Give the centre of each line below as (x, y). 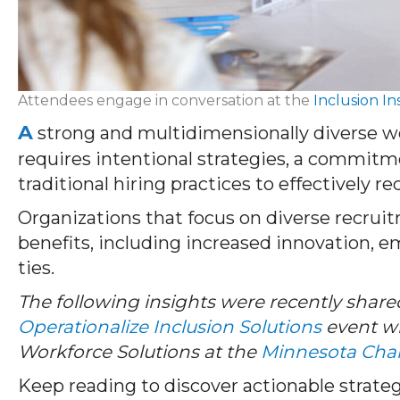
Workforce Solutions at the (139, 351)
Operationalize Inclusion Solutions (170, 326)
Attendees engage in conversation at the (166, 100)
